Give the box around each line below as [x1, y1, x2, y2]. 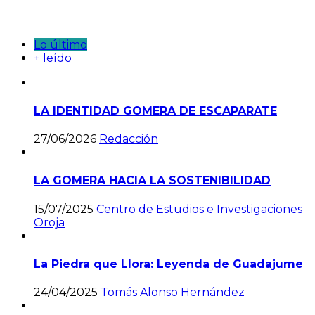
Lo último [34, 37, 87, 51]
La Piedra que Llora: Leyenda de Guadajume [34, 257, 303, 271]
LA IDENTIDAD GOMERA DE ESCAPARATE [34, 103, 277, 117]
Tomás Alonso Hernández [101, 285, 245, 300]
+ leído [34, 51, 72, 65]
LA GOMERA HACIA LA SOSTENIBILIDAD [34, 174, 271, 188]
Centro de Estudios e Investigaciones [96, 202, 302, 216]
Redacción [99, 132, 158, 146]
